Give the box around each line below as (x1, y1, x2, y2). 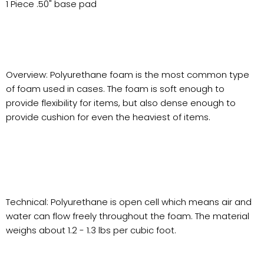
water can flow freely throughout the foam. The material (6, 210, 249, 222)
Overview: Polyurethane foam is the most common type (6, 68, 249, 81)
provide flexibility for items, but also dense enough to (6, 97, 236, 109)
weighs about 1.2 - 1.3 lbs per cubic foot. (6, 224, 176, 236)
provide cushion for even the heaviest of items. (6, 111, 210, 123)
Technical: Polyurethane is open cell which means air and (6, 196, 252, 208)
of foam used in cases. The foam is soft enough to (6, 82, 225, 95)
